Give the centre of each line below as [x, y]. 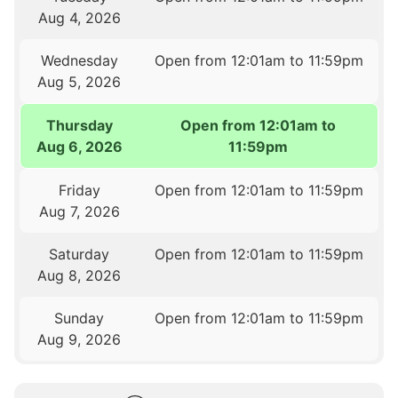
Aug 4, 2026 [79, 17]
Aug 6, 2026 [80, 146]
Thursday [80, 125]
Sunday [80, 318]
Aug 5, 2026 [80, 81]
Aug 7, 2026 [79, 211]
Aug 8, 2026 [80, 275]
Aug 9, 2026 [80, 339]
